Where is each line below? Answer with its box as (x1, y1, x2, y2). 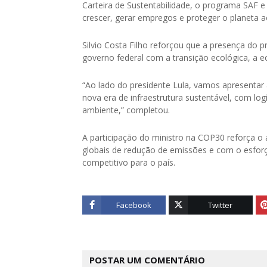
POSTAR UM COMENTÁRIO (89, 254, 205, 266)
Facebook (116, 200, 151, 210)
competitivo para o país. (82, 157, 175, 168)
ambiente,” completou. (82, 104, 170, 116)
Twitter (208, 200, 233, 210)
